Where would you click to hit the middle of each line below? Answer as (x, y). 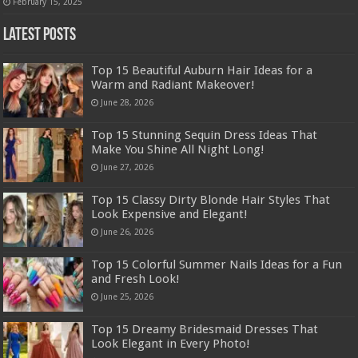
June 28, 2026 (127, 102)
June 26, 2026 (127, 231)
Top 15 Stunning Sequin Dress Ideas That (205, 135)
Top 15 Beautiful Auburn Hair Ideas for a (202, 70)
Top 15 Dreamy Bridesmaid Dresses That (205, 330)
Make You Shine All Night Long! (178, 149)
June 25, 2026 (127, 297)
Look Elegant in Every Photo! (171, 344)
